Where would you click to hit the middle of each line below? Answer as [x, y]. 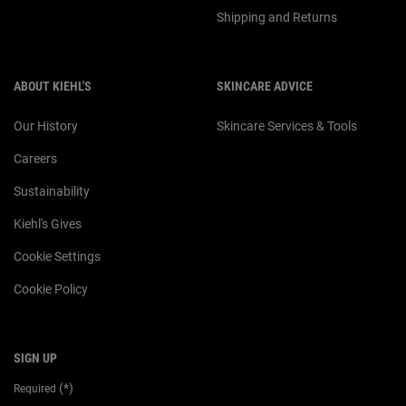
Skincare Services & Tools [287, 126]
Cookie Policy [51, 289]
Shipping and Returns [277, 17]
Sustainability [52, 191]
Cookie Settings [57, 256]
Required [36, 388]
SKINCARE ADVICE [265, 86]
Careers [35, 158]
